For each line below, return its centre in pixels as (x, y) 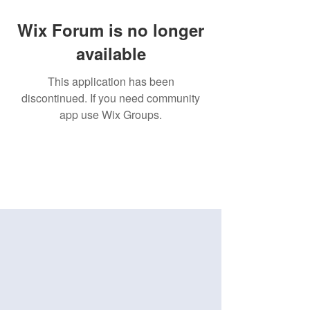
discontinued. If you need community (111, 98)
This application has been (111, 81)
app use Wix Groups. (111, 115)
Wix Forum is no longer (111, 30)
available (111, 53)
